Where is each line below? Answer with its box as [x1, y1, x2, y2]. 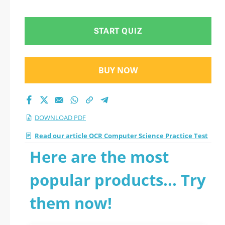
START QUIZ [93, 26, 143, 36]
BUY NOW [98, 65, 138, 76]
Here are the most [30, 146, 169, 167]
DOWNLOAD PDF [35, 113, 86, 122]
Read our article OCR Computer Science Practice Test [35, 131, 208, 140]
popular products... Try [30, 169, 206, 190]
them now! [30, 192, 112, 213]
